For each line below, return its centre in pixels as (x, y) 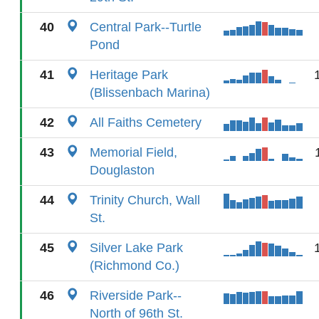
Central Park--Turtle (146, 27)
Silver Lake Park (136, 248)
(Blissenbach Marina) (150, 93)
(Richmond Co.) (135, 266)
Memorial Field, (134, 152)
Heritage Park (129, 75)
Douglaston (122, 170)
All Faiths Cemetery (146, 122)
